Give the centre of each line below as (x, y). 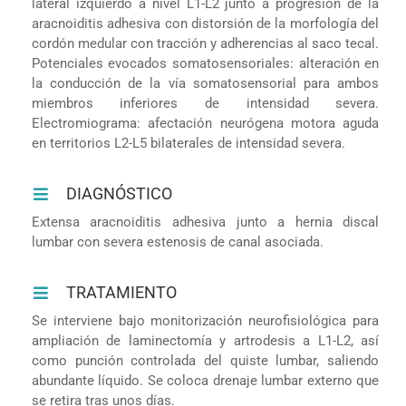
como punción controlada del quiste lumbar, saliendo (205, 360)
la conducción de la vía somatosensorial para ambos (205, 83)
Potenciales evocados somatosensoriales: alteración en (205, 63)
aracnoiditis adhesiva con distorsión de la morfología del (205, 23)
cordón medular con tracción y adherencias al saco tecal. (205, 43)
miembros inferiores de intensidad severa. (205, 103)
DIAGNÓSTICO (120, 193)
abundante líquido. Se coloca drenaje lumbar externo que (205, 380)
